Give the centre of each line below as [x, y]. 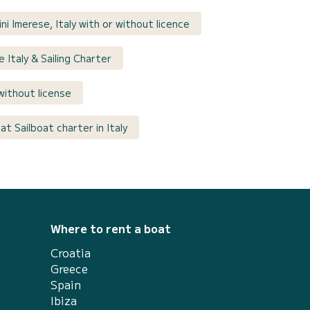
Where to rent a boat [111, 228]
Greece [69, 268]
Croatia [71, 252]
